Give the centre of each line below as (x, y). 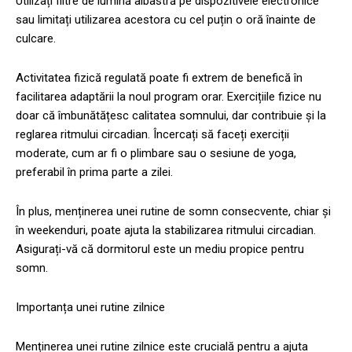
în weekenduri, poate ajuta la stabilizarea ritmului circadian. (166, 230)
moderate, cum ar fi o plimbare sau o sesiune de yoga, (156, 153)
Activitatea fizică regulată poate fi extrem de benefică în (159, 77)
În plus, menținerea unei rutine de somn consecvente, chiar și (173, 211)
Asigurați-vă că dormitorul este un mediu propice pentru (160, 249)
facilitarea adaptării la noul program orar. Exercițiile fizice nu (169, 96)
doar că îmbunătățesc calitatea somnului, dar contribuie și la (171, 115)
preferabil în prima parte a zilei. (94, 172)
